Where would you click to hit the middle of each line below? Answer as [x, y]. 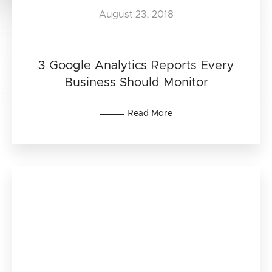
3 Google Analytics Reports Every [136, 66]
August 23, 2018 [136, 15]
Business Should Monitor [136, 83]
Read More [150, 114]
